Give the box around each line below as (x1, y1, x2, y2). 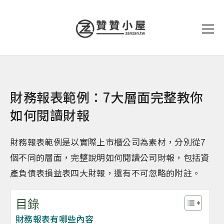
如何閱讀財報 (10, 105, 90, 124)
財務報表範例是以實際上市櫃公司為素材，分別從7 (10, 135, 205, 148)
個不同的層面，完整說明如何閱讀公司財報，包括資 (10, 151, 209, 163)
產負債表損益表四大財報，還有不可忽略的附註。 (10, 166, 201, 179)
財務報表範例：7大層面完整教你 (10, 87, 203, 106)
